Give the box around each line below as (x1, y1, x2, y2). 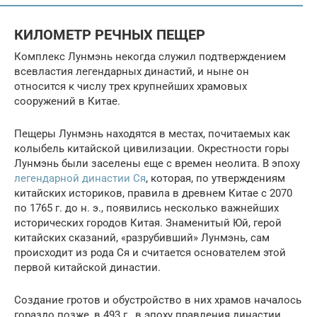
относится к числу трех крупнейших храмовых (14, 79, 247, 93)
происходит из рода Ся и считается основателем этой (14, 246, 286, 259)
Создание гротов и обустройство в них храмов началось (14, 293, 301, 306)
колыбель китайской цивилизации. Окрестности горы (14, 142, 289, 155)
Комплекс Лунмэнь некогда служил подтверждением (14, 50, 286, 63)
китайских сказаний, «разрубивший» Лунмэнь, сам (14, 231, 270, 244)
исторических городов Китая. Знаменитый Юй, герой (14, 216, 282, 229)
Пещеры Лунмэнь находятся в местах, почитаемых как (14, 127, 290, 140)
